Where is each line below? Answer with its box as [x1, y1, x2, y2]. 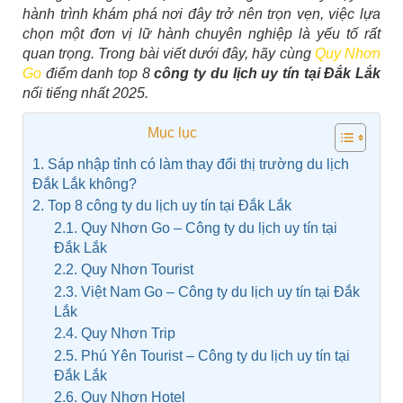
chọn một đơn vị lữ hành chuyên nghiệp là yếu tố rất [22, 26, 381, 41]
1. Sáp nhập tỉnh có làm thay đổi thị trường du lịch [32, 157, 349, 172]
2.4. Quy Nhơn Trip [54, 326, 179, 341]
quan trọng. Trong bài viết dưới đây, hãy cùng [22, 46, 315, 61]
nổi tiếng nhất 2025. [22, 85, 159, 101]
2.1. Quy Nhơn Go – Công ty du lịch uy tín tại [54, 220, 337, 236]
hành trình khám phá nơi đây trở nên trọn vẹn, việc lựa [22, 6, 381, 22]
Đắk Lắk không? [32, 176, 137, 192]
